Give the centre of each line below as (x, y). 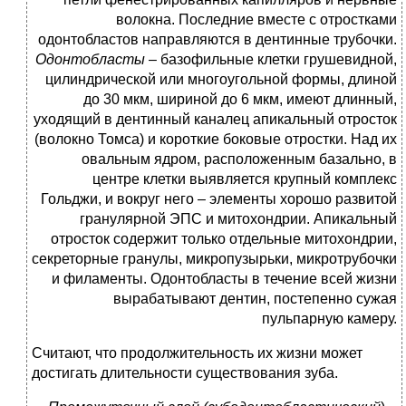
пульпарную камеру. (329, 319)
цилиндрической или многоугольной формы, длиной (221, 80)
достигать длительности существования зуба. (185, 373)
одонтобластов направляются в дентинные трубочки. (217, 40)
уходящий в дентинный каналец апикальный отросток (215, 120)
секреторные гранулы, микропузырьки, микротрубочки (214, 259)
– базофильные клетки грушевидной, (273, 60)
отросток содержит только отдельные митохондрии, (224, 239)
